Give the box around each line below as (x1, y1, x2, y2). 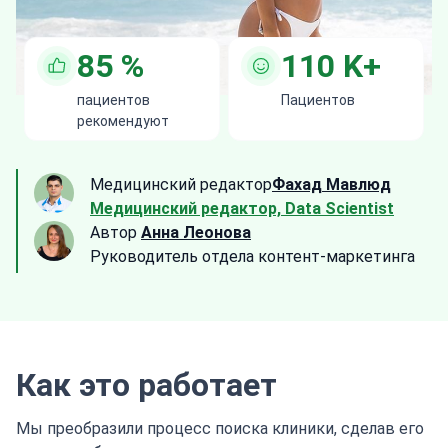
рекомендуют (77, 113, 169, 130)
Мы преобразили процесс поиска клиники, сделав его (16, 419, 424, 439)
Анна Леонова (141, 223, 251, 243)
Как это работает (16, 366, 277, 405)
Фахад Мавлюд (272, 175, 391, 195)
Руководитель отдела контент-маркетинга (90, 247, 415, 267)
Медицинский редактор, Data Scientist (90, 199, 394, 219)
